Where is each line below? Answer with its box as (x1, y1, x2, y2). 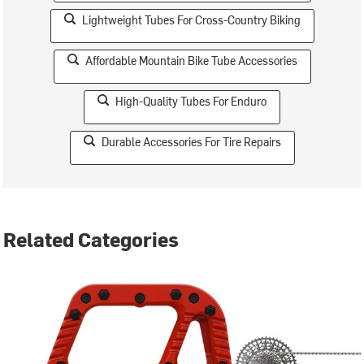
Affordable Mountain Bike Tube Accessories (84, 52, 297, 68)
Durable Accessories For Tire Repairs (101, 133, 281, 149)
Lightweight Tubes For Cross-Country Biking (81, 11, 301, 28)
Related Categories (3, 225, 180, 252)
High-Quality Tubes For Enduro (115, 93, 266, 109)
